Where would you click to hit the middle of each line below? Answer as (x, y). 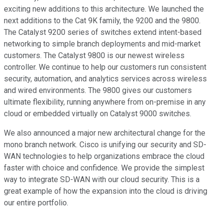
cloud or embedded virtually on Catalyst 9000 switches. (98, 114)
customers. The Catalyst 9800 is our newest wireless (94, 56)
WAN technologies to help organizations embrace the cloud (104, 156)
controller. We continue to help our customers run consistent (105, 67)
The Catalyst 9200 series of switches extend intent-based (103, 32)
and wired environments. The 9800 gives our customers (98, 91)
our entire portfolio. (36, 203)
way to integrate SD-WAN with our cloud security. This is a (102, 180)
